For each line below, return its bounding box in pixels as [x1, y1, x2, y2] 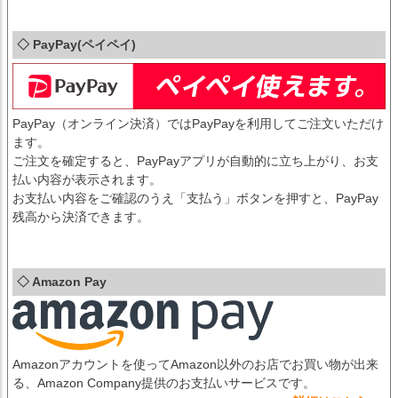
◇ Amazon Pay [17, 275, 107, 290]
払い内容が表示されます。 [12, 172, 162, 187]
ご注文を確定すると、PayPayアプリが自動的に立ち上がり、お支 [12, 154, 378, 169]
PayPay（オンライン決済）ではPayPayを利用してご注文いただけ [12, 116, 384, 131]
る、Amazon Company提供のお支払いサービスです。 [12, 376, 315, 391]
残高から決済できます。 [12, 210, 149, 225]
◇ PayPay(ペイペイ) [17, 37, 136, 52]
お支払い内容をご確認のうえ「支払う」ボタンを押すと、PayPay [12, 191, 378, 206]
